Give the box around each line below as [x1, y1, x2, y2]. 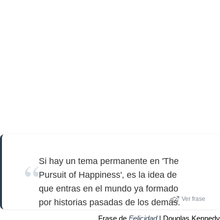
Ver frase [182, 195, 205, 202]
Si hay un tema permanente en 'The [39, 156, 179, 166]
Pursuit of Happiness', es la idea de [39, 169, 177, 180]
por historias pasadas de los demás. [39, 197, 180, 207]
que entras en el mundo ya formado [39, 183, 178, 193]
